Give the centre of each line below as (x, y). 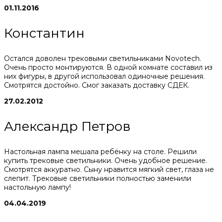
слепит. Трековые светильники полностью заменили (98, 178)
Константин (44, 33)
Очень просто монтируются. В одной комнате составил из (108, 67)
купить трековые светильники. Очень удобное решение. (106, 160)
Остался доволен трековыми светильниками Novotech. (103, 58)
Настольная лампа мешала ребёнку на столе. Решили (100, 151)
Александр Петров (67, 126)
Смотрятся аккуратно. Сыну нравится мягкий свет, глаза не (109, 169)
